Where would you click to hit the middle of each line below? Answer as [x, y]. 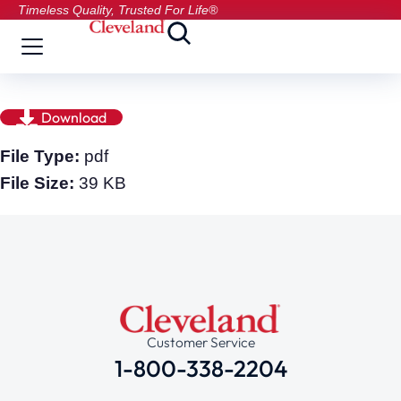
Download [74, 117]
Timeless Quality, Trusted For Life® [118, 10]
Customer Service [200, 341]
